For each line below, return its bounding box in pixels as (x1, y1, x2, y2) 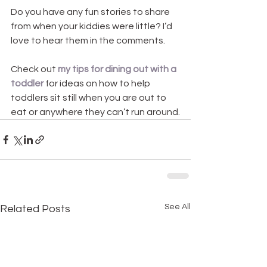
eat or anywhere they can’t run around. (11, 107, 180, 117)
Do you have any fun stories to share (11, 7, 172, 17)
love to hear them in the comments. (11, 36, 165, 46)
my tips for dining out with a (58, 64, 178, 74)
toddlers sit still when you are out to (11, 93, 168, 103)
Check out (11, 64, 58, 74)
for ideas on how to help (44, 79, 152, 89)
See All (164, 203, 191, 212)
